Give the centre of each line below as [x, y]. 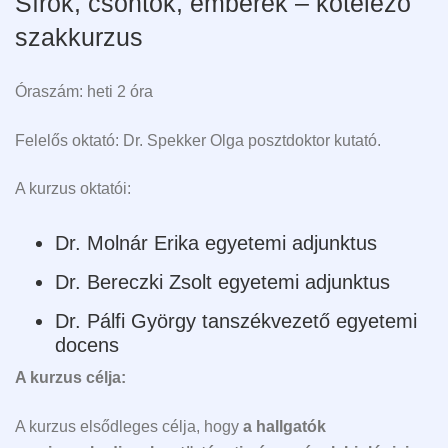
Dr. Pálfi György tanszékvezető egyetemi [236, 321]
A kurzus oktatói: [73, 189]
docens [87, 345]
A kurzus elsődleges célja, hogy [129, 426]
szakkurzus [79, 36]
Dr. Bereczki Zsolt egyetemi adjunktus [222, 282]
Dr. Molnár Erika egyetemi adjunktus [216, 243]
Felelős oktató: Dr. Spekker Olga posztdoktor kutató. [200, 140]
